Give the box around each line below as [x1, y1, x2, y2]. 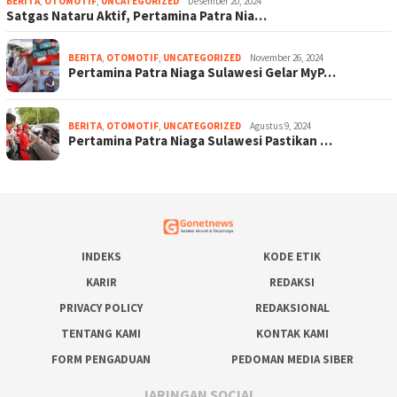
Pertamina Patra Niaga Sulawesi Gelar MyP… [68, 63, 336, 81]
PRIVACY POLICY [59, 300, 143, 316]
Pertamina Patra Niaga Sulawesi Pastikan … [68, 131, 332, 149]
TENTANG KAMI [61, 326, 141, 342]
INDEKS [81, 249, 121, 265]
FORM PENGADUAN [51, 352, 151, 368]
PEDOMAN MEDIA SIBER [230, 352, 354, 368]
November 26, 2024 [250, 51, 323, 64]
